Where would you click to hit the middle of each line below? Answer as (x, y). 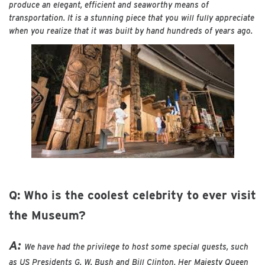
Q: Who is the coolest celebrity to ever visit (132, 195)
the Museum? (47, 215)
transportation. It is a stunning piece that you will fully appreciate (132, 17)
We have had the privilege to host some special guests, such (136, 247)
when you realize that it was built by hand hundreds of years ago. (132, 30)
